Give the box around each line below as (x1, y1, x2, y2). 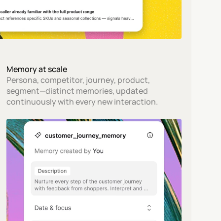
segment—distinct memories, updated (6, 85, 148, 96)
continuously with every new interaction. (6, 96, 158, 107)
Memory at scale (6, 64, 68, 74)
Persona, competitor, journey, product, (6, 74, 150, 85)
